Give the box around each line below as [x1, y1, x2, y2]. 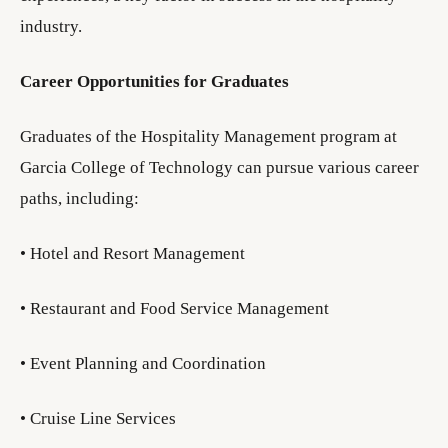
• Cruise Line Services [20, 409, 176, 428]
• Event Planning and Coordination [20, 354, 266, 373]
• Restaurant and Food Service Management [20, 299, 329, 318]
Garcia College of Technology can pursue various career [20, 158, 419, 177]
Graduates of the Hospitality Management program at [20, 127, 397, 146]
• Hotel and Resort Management [20, 244, 245, 263]
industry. [20, 17, 82, 36]
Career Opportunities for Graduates [20, 72, 289, 91]
